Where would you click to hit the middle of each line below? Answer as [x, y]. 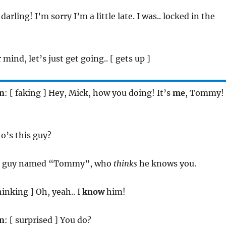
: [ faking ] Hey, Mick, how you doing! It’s [88, 93]
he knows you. [166, 163]
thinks [125, 163]
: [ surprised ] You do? [48, 220]
